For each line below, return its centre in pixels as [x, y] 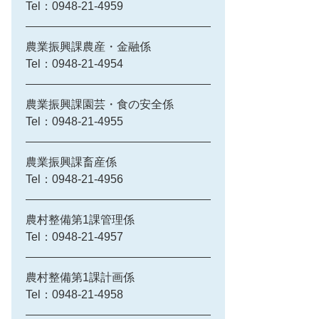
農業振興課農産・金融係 [88, 47]
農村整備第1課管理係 [80, 220]
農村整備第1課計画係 [80, 277]
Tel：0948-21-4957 [74, 237]
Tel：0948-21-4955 [74, 121]
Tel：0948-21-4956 [74, 179]
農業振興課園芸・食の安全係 [100, 104]
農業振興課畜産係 [71, 162]
